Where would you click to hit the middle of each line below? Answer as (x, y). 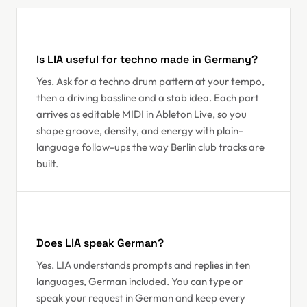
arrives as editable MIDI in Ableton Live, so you (142, 114)
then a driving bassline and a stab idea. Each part (148, 98)
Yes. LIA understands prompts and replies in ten (143, 265)
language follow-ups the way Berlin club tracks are (150, 147)
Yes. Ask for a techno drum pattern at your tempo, (150, 81)
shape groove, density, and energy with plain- (140, 131)
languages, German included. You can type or (139, 281)
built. (47, 163)
